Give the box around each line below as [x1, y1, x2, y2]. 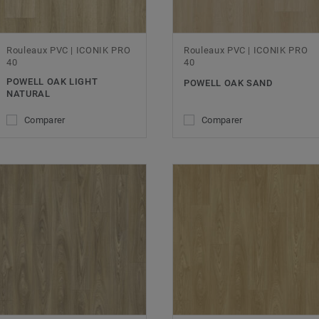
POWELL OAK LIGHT [6, 76, 98, 87]
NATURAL [6, 88, 51, 99]
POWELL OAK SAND [184, 78, 273, 88]
